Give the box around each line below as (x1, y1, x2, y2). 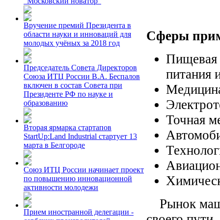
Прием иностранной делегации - (24, 208, 134, 216)
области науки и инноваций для (24, 30, 131, 38)
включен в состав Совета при (24, 81, 122, 89)
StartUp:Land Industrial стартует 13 (24, 132, 137, 140)
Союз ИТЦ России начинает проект (24, 165, 144, 174)
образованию (24, 99, 68, 107)
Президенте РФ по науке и (24, 90, 113, 98)
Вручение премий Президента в (24, 21, 131, 29)
